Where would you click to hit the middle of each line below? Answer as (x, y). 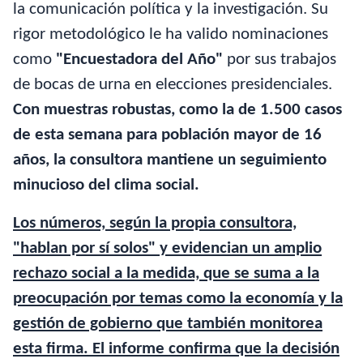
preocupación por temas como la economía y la (178, 299)
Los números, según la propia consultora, (155, 224)
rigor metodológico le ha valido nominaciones (171, 35)
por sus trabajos (280, 60)
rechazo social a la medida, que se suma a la (166, 274)
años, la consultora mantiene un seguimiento (170, 160)
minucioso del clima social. (106, 186)
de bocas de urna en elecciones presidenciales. (173, 85)
